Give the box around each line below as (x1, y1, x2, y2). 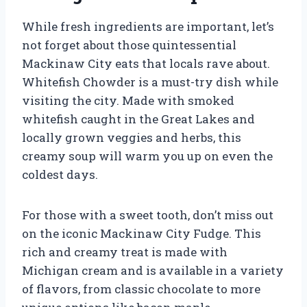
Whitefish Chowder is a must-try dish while (22, 73, 278, 90)
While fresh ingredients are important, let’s (22, 18, 274, 34)
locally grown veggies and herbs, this (22, 129, 241, 145)
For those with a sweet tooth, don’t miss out (22, 206, 273, 223)
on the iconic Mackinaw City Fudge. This (22, 225, 261, 241)
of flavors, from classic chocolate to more (22, 280, 260, 297)
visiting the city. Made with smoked (22, 92, 234, 108)
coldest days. (22, 166, 98, 182)
